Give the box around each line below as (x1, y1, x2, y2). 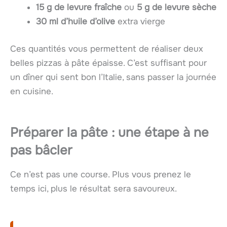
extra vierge (115, 16, 165, 27)
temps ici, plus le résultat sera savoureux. (10, 183, 177, 194)
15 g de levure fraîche (36, 2, 122, 13)
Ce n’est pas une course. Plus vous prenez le (10, 169, 191, 180)
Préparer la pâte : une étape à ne (10, 124, 209, 141)
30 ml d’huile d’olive (36, 16, 115, 27)
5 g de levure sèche (137, 2, 216, 13)
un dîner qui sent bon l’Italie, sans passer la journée (10, 71, 216, 83)
